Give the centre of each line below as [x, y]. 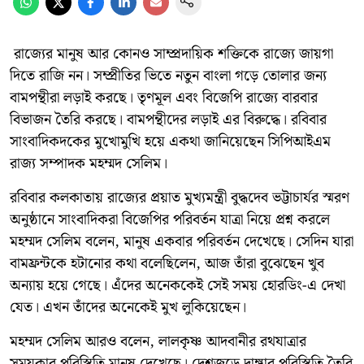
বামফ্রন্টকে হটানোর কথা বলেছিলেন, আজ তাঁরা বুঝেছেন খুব [167, 263]
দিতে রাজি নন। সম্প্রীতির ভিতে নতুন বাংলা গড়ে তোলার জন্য [168, 76]
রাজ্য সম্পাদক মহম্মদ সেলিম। [89, 163]
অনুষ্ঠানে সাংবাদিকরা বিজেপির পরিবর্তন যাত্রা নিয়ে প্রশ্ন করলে [170, 219]
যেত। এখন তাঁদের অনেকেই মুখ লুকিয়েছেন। [128, 307]
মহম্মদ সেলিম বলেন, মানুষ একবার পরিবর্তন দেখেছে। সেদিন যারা [182, 241]
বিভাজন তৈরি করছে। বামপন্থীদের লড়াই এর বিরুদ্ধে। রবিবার [168, 119]
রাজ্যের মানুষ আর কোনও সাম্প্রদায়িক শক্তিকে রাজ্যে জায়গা [171, 54]
